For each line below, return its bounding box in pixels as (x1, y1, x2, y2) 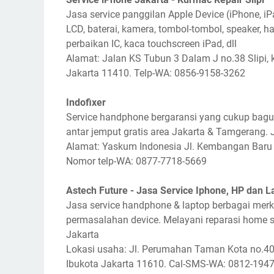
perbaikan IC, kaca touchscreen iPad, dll (66, 38, 237, 50)
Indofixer (66, 97, 106, 108)
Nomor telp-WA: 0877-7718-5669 (66, 155, 207, 167)
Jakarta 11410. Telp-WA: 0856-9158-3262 (66, 67, 245, 79)
